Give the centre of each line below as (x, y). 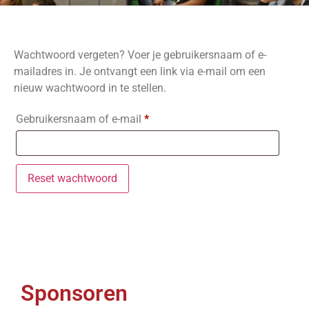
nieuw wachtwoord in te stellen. (90, 88)
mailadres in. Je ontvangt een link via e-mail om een (140, 71)
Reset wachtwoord (72, 178)
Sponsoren (74, 293)
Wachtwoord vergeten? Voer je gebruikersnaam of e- (140, 54)
